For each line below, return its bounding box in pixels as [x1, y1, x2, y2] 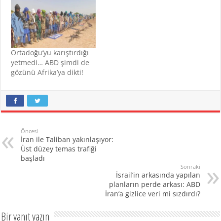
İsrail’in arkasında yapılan [115, 170, 200, 180]
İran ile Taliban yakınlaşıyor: [21, 134, 114, 144]
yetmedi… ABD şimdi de [11, 57, 90, 67]
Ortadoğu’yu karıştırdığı [11, 47, 89, 57]
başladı [21, 153, 45, 163]
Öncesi [21, 127, 38, 135]
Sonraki [180, 162, 200, 170]
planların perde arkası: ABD [109, 179, 200, 189]
